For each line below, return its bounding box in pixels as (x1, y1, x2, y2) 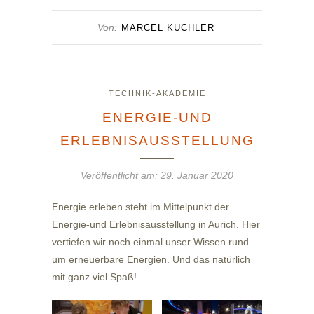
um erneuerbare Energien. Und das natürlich (52, 253, 250, 265)
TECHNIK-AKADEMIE (108, 88, 206, 97)
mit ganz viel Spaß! (52, 271, 137, 282)
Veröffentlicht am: (81, 169, 161, 181)
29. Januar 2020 (161, 169, 233, 181)
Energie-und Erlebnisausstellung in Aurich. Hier (52, 218, 260, 230)
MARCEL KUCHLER (121, 22, 214, 33)
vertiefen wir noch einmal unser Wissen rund (52, 235, 249, 247)
